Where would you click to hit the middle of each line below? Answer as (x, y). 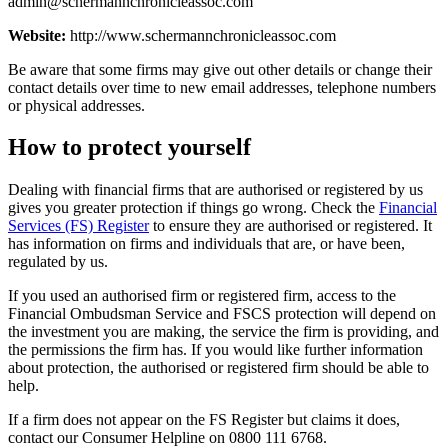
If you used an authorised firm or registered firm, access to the (202, 296)
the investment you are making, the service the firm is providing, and (223, 332)
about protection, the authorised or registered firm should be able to (218, 368)
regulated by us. (58, 262)
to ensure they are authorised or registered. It (290, 226)
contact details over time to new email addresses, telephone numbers (222, 87)
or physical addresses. (76, 105)
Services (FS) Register (78, 226)
